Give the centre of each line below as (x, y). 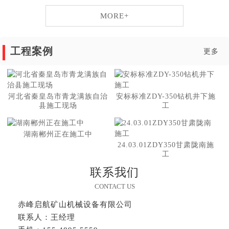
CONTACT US (114, 187)
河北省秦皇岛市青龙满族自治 (58, 97)
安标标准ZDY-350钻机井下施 (166, 97)
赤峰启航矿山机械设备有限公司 (75, 205)
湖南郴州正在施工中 (58, 134)
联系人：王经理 (47, 217)
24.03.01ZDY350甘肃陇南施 (166, 145)
